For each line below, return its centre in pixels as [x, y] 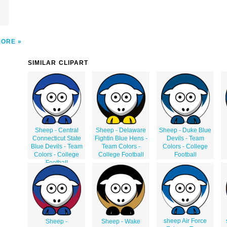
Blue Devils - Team [56, 146]
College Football [121, 154]
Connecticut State [56, 138]
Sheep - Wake [121, 221]
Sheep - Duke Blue [185, 130]
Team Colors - [121, 146]
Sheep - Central [56, 130]
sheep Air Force [185, 221]
